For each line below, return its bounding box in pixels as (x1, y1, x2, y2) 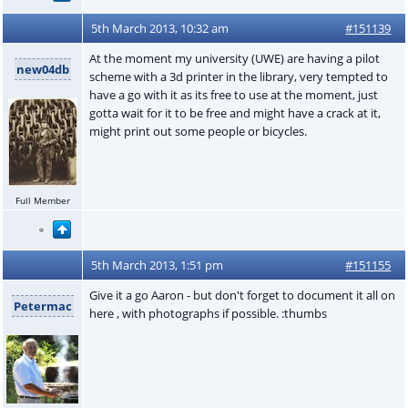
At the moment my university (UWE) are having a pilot (88, 49, 380, 66)
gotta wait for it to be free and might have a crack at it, (88, 104, 381, 121)
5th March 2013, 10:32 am (91, 19, 229, 36)
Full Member (15, 194, 70, 207)
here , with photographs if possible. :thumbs (88, 304, 327, 321)
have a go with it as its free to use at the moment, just (88, 86, 378, 103)
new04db (15, 60, 69, 77)
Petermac (13, 297, 72, 314)
